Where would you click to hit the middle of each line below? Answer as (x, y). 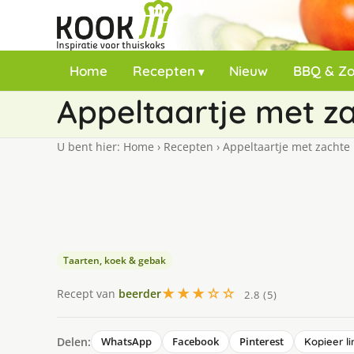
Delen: (74, 341)
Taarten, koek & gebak (115, 260)
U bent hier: (90, 147)
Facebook (196, 341)
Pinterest (262, 341)
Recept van (88, 293)
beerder (140, 293)
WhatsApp (126, 341)
